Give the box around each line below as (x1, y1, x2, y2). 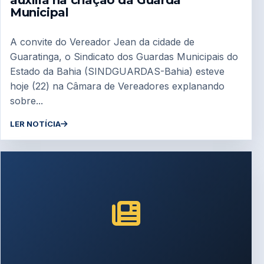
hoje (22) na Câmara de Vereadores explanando (10, 80, 225, 92)
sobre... (10, 94, 43, 107)
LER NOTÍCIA (10, 118, 61, 128)
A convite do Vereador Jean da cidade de (10, 35, 194, 48)
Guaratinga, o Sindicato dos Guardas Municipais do (10, 50, 238, 62)
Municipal (10, 5, 69, 19)
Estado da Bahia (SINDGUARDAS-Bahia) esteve (10, 65, 225, 77)
